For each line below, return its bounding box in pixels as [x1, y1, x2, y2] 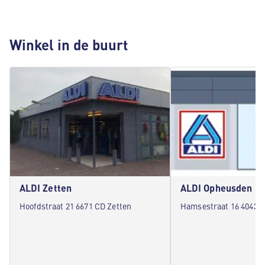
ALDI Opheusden [180, 181, 253, 195]
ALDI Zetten [20, 181, 72, 195]
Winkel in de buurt [9, 34, 128, 54]
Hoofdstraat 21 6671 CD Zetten [20, 200, 132, 212]
